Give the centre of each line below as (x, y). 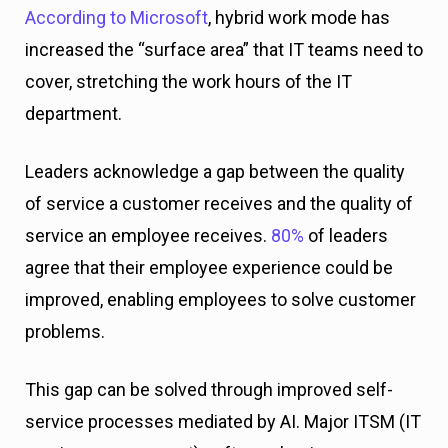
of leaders (346, 235)
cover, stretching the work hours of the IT (188, 81)
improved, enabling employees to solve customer (220, 299)
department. (73, 113)
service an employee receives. (148, 235)
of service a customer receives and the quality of (219, 203)
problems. (65, 331)
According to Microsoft (116, 17)
